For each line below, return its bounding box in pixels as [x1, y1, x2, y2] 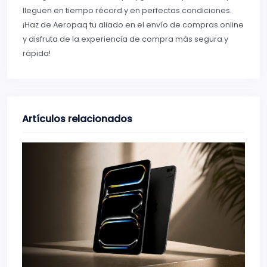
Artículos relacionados [22, 112, 132, 126]
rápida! [23, 48, 51, 59]
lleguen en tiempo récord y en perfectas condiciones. [23, 5, 232, 16]
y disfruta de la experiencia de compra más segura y [23, 34, 228, 45]
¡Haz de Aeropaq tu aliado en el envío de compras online [23, 20, 244, 30]
